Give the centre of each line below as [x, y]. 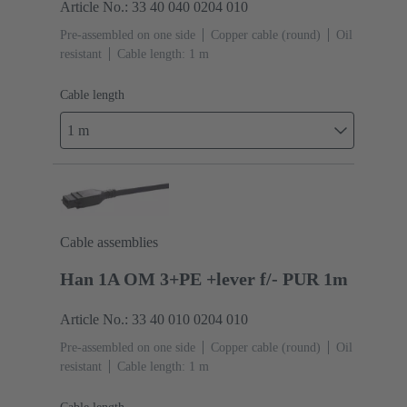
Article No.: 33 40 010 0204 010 [154, 319]
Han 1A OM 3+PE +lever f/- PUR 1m [204, 278]
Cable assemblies [109, 242]
